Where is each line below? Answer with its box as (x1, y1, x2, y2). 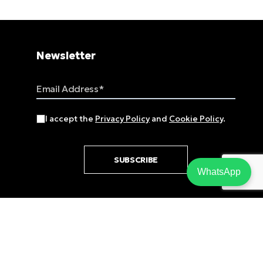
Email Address (36, 79, 99, 92)
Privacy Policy (95, 113, 150, 124)
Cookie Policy (169, 113, 223, 124)
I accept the (45, 113, 95, 124)
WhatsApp (197, 167, 241, 177)
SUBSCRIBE (113, 154, 159, 165)
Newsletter (36, 48, 96, 62)
